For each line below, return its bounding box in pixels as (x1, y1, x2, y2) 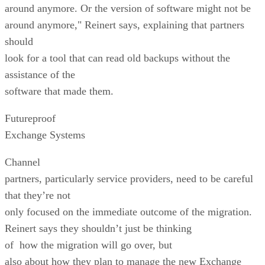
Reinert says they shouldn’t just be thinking (5, 222, 192, 234)
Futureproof (5, 112, 56, 124)
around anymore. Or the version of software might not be (5, 2, 251, 14)
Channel (5, 156, 40, 168)
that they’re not (5, 189, 70, 201)
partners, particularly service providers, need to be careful (5, 172, 253, 185)
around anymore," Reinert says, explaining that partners (5, 18, 244, 31)
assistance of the (5, 68, 75, 80)
